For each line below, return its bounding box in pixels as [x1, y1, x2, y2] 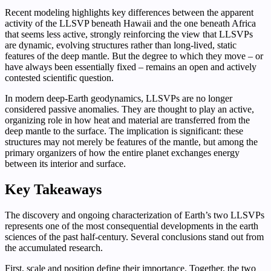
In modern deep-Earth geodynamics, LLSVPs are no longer [5, 93, 232, 103]
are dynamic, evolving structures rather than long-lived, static [5, 39, 237, 50]
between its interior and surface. [5, 158, 126, 169]
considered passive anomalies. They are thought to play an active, [5, 103, 254, 114]
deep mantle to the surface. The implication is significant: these [5, 125, 243, 136]
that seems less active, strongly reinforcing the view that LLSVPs [5, 28, 253, 39]
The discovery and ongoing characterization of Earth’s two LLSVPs [5, 209, 264, 220]
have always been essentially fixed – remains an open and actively [5, 61, 256, 72]
